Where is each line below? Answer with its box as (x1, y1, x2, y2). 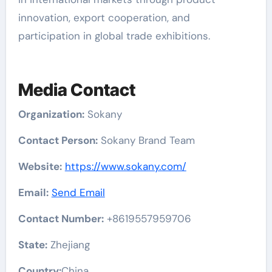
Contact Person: (18, 133, 98, 147)
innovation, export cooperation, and (18, 11, 190, 24)
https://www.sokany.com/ (64, 159, 186, 173)
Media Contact (18, 80, 135, 100)
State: (18, 237, 47, 251)
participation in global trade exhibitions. (18, 29, 210, 42)
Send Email (51, 185, 105, 199)
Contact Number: (18, 211, 104, 225)
